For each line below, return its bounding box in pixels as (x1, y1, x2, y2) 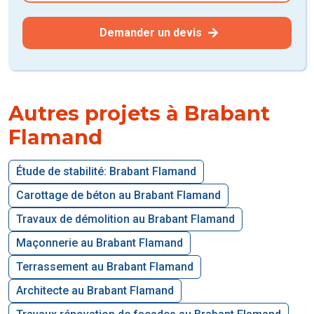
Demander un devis (100, 25, 205, 39)
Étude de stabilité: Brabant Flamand (16, 164, 196, 178)
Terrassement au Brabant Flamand (16, 259, 193, 273)
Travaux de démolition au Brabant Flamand (16, 212, 235, 226)
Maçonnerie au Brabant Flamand (16, 235, 183, 250)
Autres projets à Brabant (8, 100, 270, 125)
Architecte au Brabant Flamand (16, 283, 174, 297)
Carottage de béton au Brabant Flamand (16, 188, 221, 202)
